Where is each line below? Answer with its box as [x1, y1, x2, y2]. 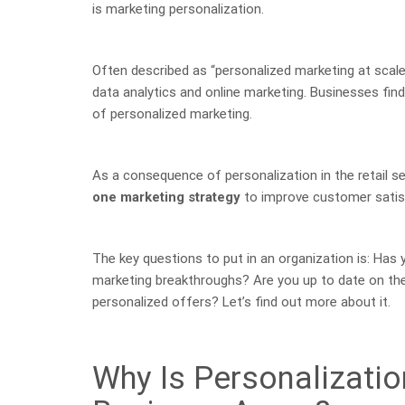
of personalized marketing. [92, 105, 252, 122]
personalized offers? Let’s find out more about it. [92, 293, 394, 310]
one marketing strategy [92, 188, 240, 205]
